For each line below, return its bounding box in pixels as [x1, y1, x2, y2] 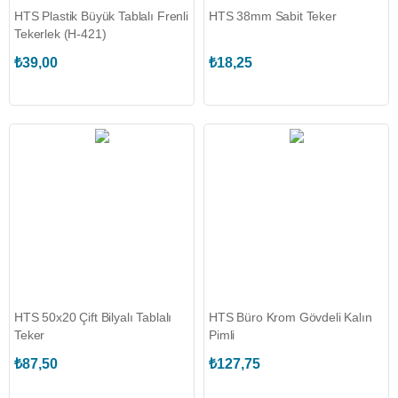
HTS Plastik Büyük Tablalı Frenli [14, 9, 188, 23]
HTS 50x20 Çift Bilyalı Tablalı [14, 310, 172, 324]
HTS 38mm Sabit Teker [209, 9, 337, 23]
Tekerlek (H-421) [14, 27, 107, 41]
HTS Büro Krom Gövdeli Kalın [209, 310, 372, 324]
